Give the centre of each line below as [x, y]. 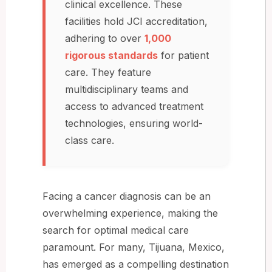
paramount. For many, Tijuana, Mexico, [134, 247]
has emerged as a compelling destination [136, 264]
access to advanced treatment [134, 106]
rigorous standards [111, 55]
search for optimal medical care [116, 230]
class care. [90, 140]
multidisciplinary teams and [127, 89]
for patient [183, 55]
